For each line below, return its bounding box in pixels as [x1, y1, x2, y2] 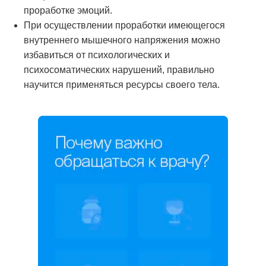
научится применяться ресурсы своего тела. [24, 79, 220, 90]
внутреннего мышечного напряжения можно [24, 34, 220, 45]
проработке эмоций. [24, 5, 112, 15]
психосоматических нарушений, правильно [24, 64, 214, 75]
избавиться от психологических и [24, 49, 170, 60]
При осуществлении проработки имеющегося [24, 20, 225, 30]
